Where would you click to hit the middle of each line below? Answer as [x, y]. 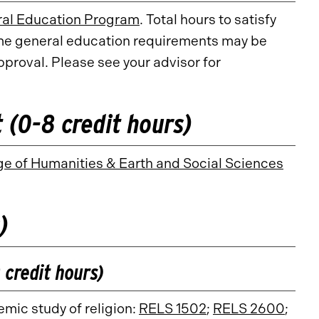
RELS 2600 [249, 309]
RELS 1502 [173, 309]
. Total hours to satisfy [208, 20]
